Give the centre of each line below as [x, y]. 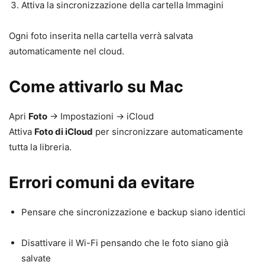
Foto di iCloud [64, 131]
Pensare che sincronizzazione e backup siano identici [133, 212]
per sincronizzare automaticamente [168, 131]
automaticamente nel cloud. [67, 51]
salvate [36, 258]
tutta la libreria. [40, 147]
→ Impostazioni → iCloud [101, 116]
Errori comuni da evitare [102, 182]
